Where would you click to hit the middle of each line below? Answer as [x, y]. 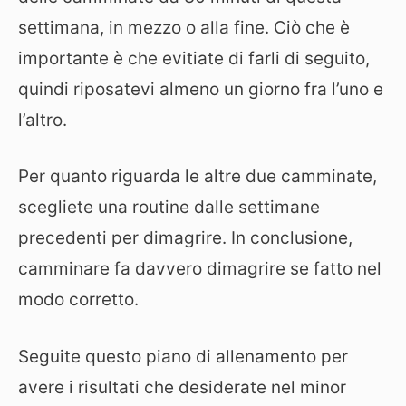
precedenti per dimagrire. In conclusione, [185, 238]
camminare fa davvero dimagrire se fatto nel [200, 269]
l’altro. [43, 120]
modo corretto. [78, 300]
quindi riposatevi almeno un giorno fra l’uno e [201, 89]
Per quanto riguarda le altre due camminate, [198, 176]
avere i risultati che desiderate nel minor [182, 387]
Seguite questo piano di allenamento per [183, 356]
